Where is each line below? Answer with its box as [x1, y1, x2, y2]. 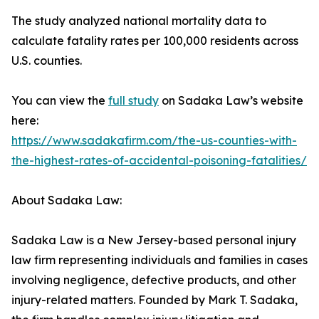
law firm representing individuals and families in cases [11, 253, 308, 268]
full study [108, 93, 159, 108]
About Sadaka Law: [11, 193, 122, 208]
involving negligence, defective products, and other [11, 273, 296, 288]
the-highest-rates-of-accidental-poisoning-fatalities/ [11, 153, 307, 168]
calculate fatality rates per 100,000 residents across [11, 33, 298, 48]
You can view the [11, 93, 108, 108]
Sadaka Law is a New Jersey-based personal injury [11, 233, 296, 248]
